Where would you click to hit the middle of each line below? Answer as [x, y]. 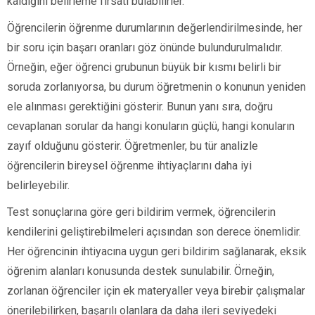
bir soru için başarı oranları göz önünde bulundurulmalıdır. [145, 48]
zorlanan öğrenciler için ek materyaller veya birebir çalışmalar [156, 291]
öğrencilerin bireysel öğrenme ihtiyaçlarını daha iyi [129, 166]
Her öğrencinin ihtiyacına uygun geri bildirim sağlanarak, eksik [157, 252]
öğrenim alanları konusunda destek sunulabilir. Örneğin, [141, 271]
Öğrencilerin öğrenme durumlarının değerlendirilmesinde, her [155, 28]
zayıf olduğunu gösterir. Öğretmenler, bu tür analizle [133, 146]
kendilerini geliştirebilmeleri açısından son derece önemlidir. [154, 232]
